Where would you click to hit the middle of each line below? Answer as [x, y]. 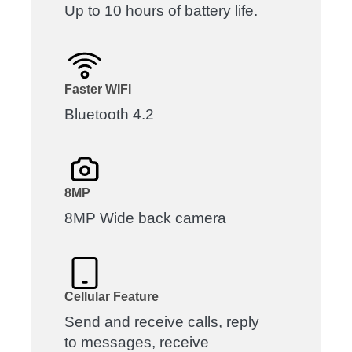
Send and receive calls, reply [162, 321]
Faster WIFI [98, 89]
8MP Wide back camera [146, 218]
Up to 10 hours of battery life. [161, 10]
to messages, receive [137, 342]
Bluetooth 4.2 [110, 114]
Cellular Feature [112, 296]
